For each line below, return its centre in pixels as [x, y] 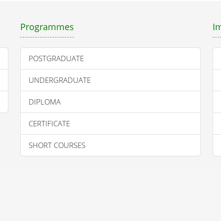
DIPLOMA [45, 101]
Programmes [47, 26]
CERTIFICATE [49, 123]
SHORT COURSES [57, 145]
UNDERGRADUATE [60, 80]
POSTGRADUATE [56, 58]
